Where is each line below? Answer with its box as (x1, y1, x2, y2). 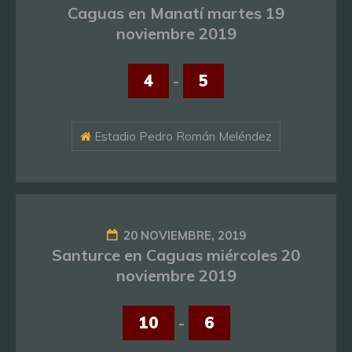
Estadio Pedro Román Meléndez (91, 129, 272, 144)
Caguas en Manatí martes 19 (68, 3, 284, 23)
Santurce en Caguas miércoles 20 (52, 245, 300, 265)
